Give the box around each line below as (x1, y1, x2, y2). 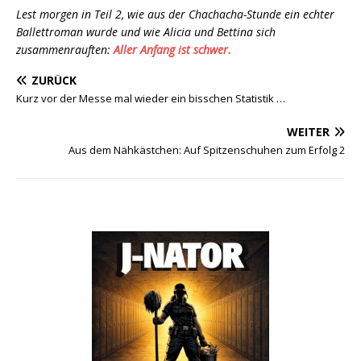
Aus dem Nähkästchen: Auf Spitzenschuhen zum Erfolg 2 (68, 143, 345, 157)
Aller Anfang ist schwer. (114, 42, 231, 57)
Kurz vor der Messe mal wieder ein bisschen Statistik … (16, 91, 285, 106)
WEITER (287, 124, 330, 139)
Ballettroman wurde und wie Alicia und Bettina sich (16, 24, 276, 39)
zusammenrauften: (16, 42, 114, 57)
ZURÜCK (31, 73, 77, 88)
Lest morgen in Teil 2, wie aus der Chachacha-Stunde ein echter (16, 6, 334, 22)
